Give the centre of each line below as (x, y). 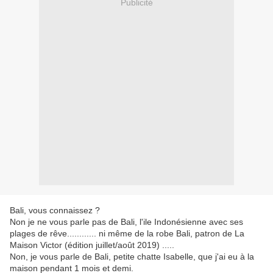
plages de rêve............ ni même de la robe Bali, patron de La (127, 234)
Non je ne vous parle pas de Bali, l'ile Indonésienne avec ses (126, 222)
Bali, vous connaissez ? (55, 211)
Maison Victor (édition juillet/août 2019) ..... (92, 245)
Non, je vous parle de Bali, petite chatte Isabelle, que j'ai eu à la (132, 257)
